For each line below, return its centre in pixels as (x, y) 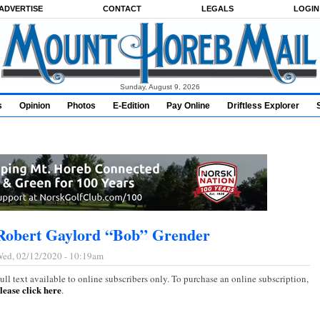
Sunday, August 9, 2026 (160, 87)
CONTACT (122, 9)
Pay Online (188, 106)
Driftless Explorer (263, 106)
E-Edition (131, 106)
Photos (81, 106)
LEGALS (217, 9)
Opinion (35, 106)
